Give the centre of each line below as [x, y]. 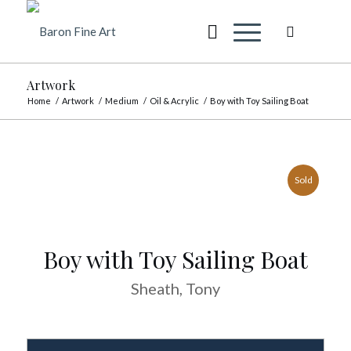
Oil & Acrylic [174, 101]
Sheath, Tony [175, 288]
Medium [121, 101]
